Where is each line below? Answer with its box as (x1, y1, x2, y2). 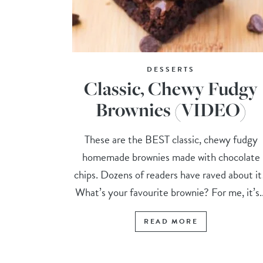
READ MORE (144, 216, 198, 227)
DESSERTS (147, 64, 195, 75)
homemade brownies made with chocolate (82, 149, 260, 166)
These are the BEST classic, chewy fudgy (84, 131, 258, 149)
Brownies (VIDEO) (95, 97, 247, 123)
